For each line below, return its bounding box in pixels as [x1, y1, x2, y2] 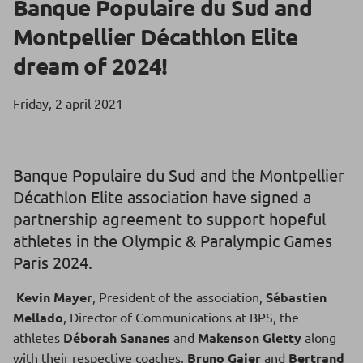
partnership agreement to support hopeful [13, 208, 326, 228]
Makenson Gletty [198, 329, 301, 346]
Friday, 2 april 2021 [13, 95, 123, 111]
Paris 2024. [13, 252, 92, 272]
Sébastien [266, 288, 327, 305]
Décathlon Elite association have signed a [13, 186, 311, 207]
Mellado [13, 309, 63, 326]
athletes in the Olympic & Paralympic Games [13, 230, 332, 250]
